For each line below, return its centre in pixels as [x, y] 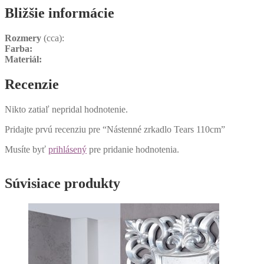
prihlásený [67, 149]
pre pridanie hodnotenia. [133, 149]
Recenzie [32, 84]
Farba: [19, 48]
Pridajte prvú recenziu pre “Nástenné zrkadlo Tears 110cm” [115, 129]
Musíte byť [27, 149]
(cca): [53, 38]
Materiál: [23, 59]
